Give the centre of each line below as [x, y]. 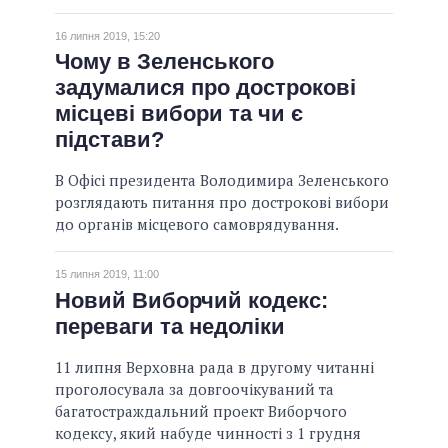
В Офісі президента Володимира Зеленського [222, 180]
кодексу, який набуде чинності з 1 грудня [208, 432]
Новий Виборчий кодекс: [191, 300]
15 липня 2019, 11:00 [107, 274]
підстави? [109, 140]
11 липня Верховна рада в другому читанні [214, 366]
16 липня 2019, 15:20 [107, 35]
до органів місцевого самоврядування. [197, 224]
